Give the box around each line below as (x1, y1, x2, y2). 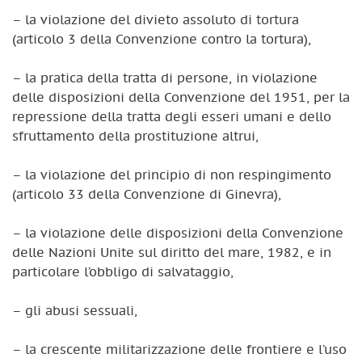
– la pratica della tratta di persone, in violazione (12, 69, 318, 86)
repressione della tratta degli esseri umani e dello (12, 107, 331, 124)
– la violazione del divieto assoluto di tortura (12, 11, 299, 27)
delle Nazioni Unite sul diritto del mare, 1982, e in (12, 243, 331, 260)
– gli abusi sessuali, (12, 301, 137, 318)
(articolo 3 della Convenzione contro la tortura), (12, 30, 311, 47)
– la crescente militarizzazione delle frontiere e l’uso (12, 340, 347, 357)
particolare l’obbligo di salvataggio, (12, 263, 234, 280)
